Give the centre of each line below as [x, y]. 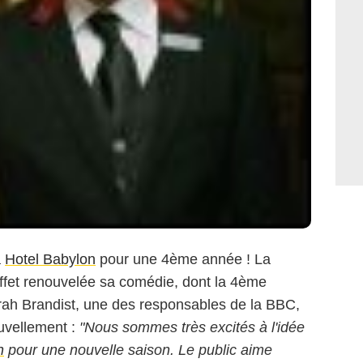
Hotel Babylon [50, 259]
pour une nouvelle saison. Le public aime [138, 350]
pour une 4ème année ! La [183, 259]
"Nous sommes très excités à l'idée [192, 327]
